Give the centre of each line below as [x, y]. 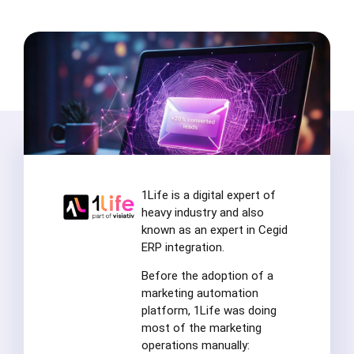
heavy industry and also [202, 212]
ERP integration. [183, 247]
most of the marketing [201, 328]
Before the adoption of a [207, 276]
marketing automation [200, 294]
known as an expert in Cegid [214, 230]
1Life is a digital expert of [208, 195]
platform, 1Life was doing [209, 311]
